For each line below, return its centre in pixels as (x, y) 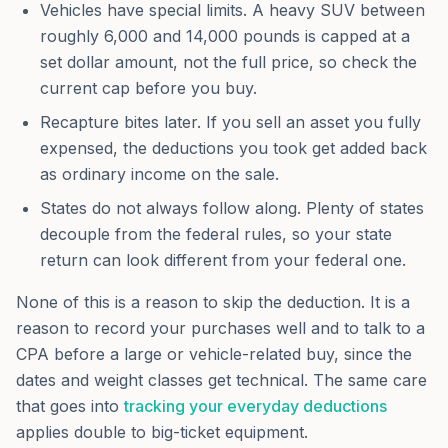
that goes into (67, 406)
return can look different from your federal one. (223, 260)
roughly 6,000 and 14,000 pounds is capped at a (225, 36)
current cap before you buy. (148, 88)
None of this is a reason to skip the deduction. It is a (213, 302)
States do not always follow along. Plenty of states (232, 208)
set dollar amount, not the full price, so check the (228, 62)
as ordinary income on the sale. (159, 174)
